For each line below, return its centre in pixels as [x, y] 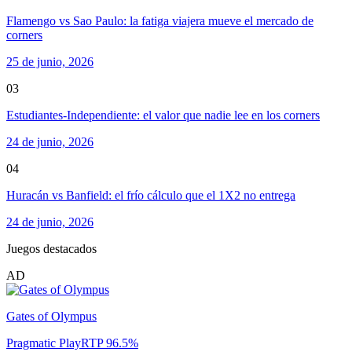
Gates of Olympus [51, 317]
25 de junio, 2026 [50, 62]
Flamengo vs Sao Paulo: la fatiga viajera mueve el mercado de [160, 21]
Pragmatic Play [44, 343]
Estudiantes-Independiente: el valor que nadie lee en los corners [163, 115]
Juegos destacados [51, 249]
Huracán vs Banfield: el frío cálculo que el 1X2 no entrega [151, 196]
